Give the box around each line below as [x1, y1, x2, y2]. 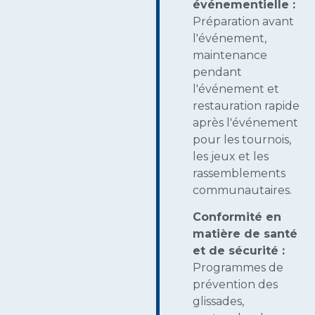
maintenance [193, 49, 267, 63]
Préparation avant [193, 15, 294, 29]
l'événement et [193, 82, 279, 96]
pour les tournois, [193, 133, 291, 147]
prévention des [193, 278, 278, 292]
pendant [193, 65, 242, 79]
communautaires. [193, 184, 292, 198]
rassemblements [193, 167, 285, 181]
